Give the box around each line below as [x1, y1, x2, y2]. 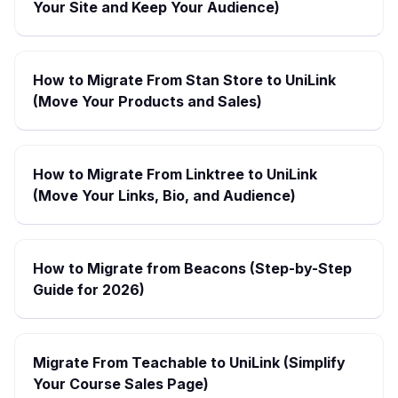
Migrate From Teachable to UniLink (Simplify [33, 354, 346, 371]
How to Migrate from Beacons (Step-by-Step [33, 259, 352, 277]
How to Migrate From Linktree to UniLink [33, 165, 317, 183]
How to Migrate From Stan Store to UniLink [33, 71, 336, 89]
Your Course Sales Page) [33, 375, 209, 393]
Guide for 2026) [33, 281, 145, 298]
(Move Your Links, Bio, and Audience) [33, 187, 296, 204]
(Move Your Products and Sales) [33, 92, 262, 110]
